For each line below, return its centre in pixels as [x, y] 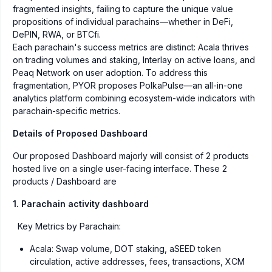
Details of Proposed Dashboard [80, 134]
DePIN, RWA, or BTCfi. [57, 35]
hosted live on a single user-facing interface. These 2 [120, 169]
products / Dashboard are [65, 182]
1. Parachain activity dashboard [81, 204]
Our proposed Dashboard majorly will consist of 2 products [131, 156]
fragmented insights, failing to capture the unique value [123, 9]
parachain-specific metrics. [66, 111]
